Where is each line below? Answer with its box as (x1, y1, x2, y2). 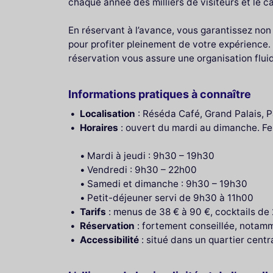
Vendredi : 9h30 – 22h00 (87, 163, 197, 175)
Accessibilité (80, 233, 140, 246)
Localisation (80, 107, 136, 119)
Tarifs (80, 205, 107, 218)
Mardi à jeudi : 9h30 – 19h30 (87, 149, 214, 161)
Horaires (80, 121, 119, 133)
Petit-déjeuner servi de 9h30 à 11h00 (87, 191, 253, 204)
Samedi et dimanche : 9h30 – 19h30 (87, 177, 247, 190)
